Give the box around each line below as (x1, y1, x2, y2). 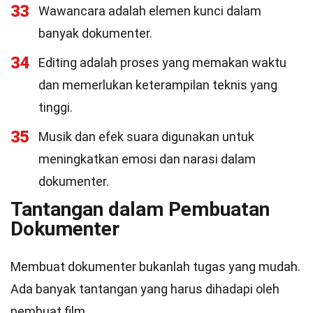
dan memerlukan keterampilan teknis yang (38, 78, 277, 92)
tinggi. (38, 100, 73, 115)
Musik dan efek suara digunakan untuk (38, 129, 254, 144)
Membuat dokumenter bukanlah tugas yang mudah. (10, 259, 300, 274)
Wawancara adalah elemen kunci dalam (38, 3, 261, 18)
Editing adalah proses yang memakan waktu (38, 55, 286, 70)
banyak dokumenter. (38, 26, 152, 41)
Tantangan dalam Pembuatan (10, 198, 270, 221)
